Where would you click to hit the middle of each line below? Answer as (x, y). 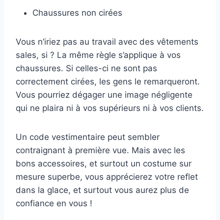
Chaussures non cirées (77, 13)
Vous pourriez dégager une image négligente (104, 95)
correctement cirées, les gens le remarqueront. (108, 82)
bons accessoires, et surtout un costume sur (104, 164)
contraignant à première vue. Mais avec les (100, 151)
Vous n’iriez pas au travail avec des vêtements (107, 42)
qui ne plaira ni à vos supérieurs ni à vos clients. (110, 108)
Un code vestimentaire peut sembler (88, 137)
